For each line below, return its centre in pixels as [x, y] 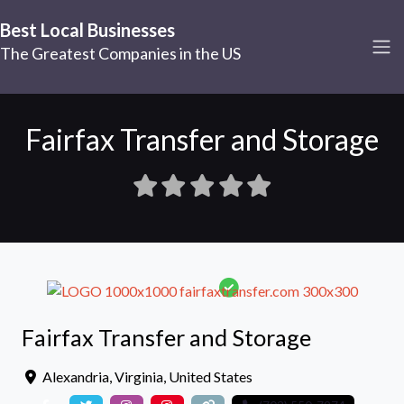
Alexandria [76, 376]
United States [211, 376]
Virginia [139, 376]
